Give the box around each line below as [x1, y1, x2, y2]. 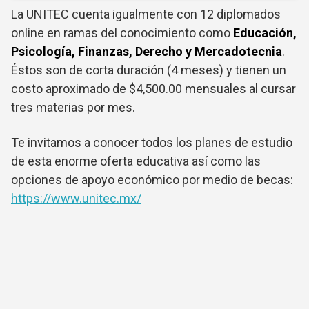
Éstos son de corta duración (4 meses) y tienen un [11, 63, 286, 78]
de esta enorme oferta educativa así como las [11, 154, 261, 169]
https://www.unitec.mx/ [11, 191, 141, 206]
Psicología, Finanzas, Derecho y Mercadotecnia [11, 44, 282, 59]
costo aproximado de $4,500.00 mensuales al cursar [11, 81, 296, 97]
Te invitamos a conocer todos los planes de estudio [11, 135, 292, 150]
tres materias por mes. [11, 100, 135, 115]
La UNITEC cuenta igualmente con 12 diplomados [11, 7, 281, 22]
